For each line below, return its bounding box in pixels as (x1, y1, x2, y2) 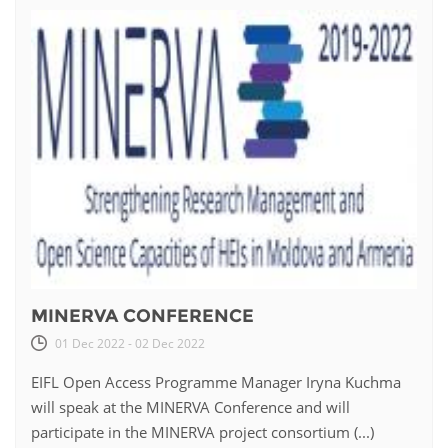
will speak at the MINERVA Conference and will (31, 396, 350, 417)
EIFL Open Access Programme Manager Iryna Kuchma (31, 371, 401, 392)
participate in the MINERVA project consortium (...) (31, 421, 374, 442)
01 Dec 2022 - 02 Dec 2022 (55, 334, 205, 352)
